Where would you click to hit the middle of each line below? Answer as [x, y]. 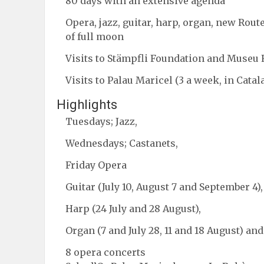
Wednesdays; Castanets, [122, 143]
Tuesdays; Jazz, [101, 121]
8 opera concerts [105, 252]
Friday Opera [96, 165]
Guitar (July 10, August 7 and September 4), [164, 187]
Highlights [87, 104]
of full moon [95, 36]
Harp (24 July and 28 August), [133, 208]
